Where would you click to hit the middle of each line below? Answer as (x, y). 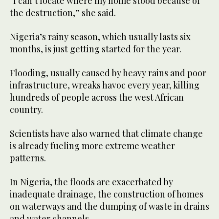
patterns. (28, 158)
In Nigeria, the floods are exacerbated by (91, 182)
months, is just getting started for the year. (96, 49)
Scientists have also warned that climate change (106, 133)
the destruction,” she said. (63, 12)
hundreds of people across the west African (97, 97)
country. (26, 109)
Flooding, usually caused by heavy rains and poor (108, 73)
